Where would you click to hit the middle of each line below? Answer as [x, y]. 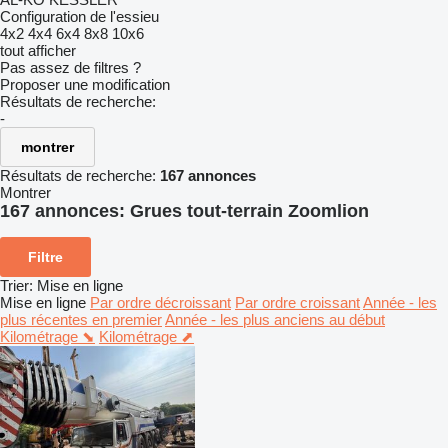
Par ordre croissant [297, 302]
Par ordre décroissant [160, 302]
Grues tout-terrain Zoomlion [249, 211]
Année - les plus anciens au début [275, 319]
